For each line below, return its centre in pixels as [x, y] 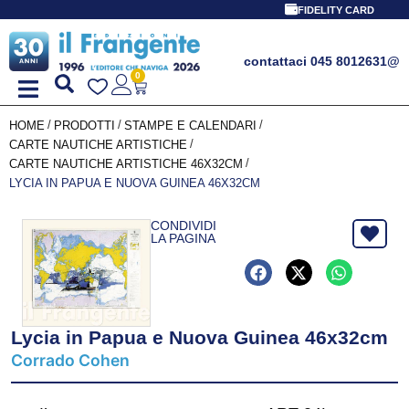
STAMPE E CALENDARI [190, 125]
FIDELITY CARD [336, 10]
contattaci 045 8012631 [315, 61]
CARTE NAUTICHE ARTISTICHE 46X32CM [126, 163]
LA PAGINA [183, 238]
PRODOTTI [84, 125]
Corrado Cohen [70, 361]
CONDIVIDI [183, 225]
